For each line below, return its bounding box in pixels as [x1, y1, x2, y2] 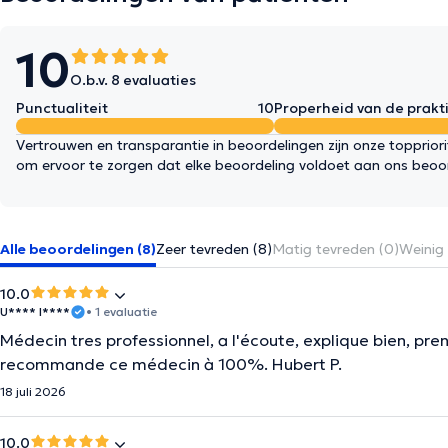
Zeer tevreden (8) [156, 240, 272, 258]
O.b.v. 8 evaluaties [70, 71, 196, 89]
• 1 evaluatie [86, 304, 157, 319]
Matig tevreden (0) [272, 240, 399, 258]
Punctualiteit [16, 99, 108, 117]
